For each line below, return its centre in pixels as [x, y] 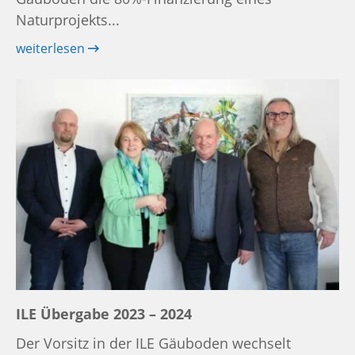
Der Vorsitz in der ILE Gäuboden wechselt [153, 343]
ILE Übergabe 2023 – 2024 [104, 313]
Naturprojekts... [68, 20]
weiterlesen [52, 49]
